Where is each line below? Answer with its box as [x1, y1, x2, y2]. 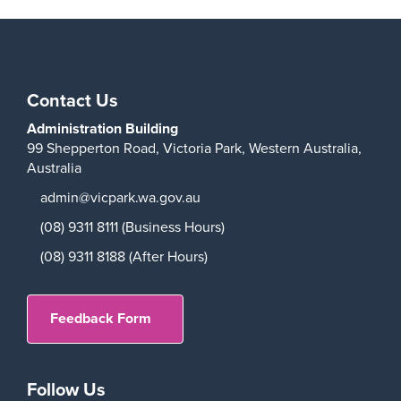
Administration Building [27, 117, 178, 139]
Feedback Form [50, 308, 151, 329]
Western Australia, [249, 137, 362, 158]
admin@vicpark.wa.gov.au [40, 186, 200, 208]
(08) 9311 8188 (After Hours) [40, 245, 208, 267]
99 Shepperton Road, [27, 137, 163, 158]
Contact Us [27, 86, 118, 114]
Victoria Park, [163, 137, 249, 158]
